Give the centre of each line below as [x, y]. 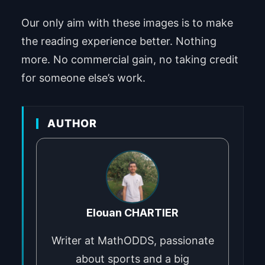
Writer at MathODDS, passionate [132, 240]
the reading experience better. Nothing [119, 41]
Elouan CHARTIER [132, 212]
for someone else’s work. [83, 77]
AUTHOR [72, 123]
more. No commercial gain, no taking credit [130, 59]
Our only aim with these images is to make [127, 22]
